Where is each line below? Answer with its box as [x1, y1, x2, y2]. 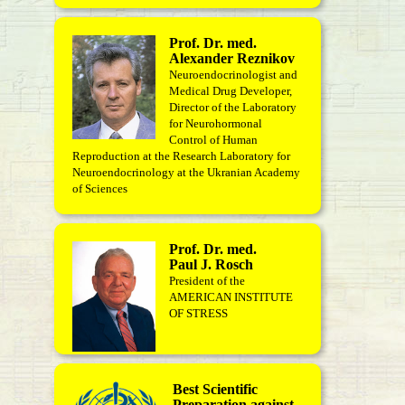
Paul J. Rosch [169, 257, 253, 272]
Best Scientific [173, 381, 258, 397]
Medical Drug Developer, [169, 84, 292, 98]
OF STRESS [169, 306, 228, 320]
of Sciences [72, 182, 127, 195]
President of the [169, 274, 245, 287]
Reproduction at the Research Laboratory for [72, 149, 290, 163]
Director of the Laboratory [169, 100, 297, 114]
